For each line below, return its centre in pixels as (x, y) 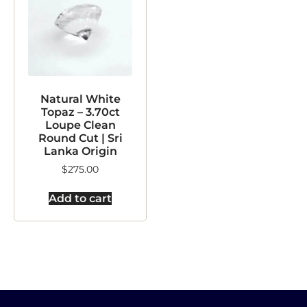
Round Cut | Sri (80, 138)
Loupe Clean (80, 125)
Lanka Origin (80, 151)
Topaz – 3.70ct (80, 112)
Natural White (80, 99)
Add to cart (80, 198)
